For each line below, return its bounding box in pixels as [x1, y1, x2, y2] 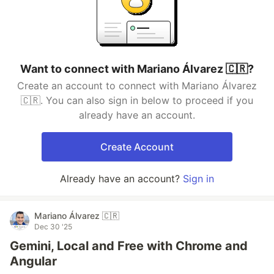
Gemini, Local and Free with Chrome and [10, 239, 248, 253]
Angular [10, 254, 57, 268]
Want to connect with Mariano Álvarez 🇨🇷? [20, 62, 254, 75]
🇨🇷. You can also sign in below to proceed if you [21, 94, 253, 106]
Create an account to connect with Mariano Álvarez [17, 80, 257, 92]
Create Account [100, 141, 174, 153]
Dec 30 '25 [34, 222, 72, 231]
